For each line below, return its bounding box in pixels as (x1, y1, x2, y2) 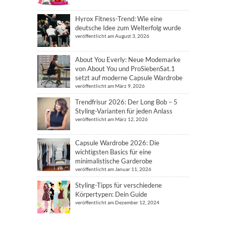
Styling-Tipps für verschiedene (75, 181, 162, 189)
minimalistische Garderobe (75, 156, 152, 165)
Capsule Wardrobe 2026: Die (75, 138, 159, 147)
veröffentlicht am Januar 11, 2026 (75, 165, 151, 172)
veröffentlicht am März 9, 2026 (75, 82, 145, 89)
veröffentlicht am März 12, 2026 (75, 116, 148, 122)
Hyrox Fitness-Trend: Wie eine (75, 14, 162, 23)
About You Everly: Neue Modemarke (75, 55, 181, 64)
